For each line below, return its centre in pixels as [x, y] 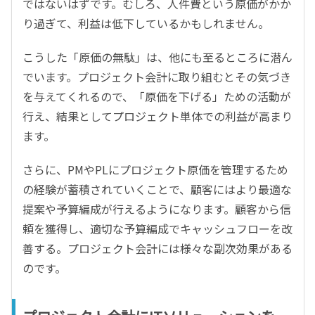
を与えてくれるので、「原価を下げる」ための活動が [157, 97]
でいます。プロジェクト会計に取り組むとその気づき [157, 77]
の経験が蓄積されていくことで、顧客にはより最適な [157, 189]
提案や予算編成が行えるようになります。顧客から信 [157, 209]
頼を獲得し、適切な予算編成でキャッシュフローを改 [157, 229]
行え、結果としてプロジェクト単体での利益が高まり [157, 116]
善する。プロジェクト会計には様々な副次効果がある [157, 249]
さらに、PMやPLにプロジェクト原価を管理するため [155, 170]
